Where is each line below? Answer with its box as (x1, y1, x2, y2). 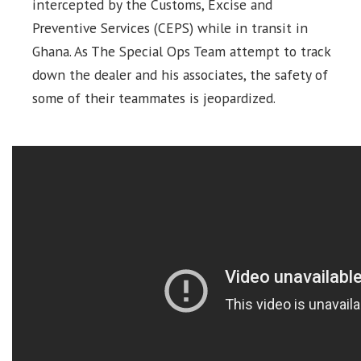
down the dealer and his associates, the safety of (32, 65, 328, 85)
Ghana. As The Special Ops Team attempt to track (32, 42, 330, 61)
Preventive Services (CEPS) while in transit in (32, 19, 308, 38)
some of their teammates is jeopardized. (32, 89, 276, 108)
